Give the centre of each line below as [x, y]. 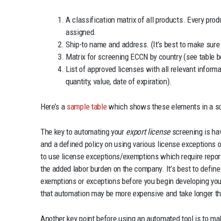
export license [148, 131]
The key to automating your [83, 131]
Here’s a [54, 106]
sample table [87, 106]
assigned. [81, 32]
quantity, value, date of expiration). [119, 82]
